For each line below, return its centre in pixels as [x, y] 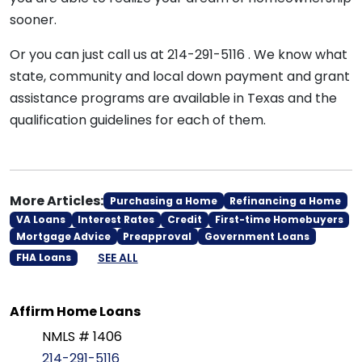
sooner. [33, 20]
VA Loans [40, 220]
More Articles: [57, 201]
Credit [184, 220]
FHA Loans [43, 258]
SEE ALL [118, 257]
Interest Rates [116, 220]
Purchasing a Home [163, 200]
